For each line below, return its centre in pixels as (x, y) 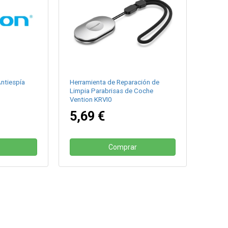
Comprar (123, 147)
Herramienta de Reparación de (115, 82)
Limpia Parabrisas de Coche (112, 91)
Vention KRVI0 (91, 100)
